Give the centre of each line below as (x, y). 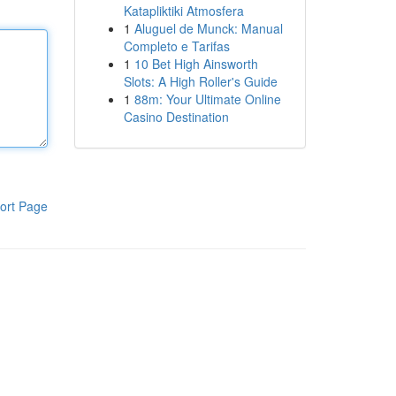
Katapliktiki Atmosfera (183, 11)
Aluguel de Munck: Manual (208, 28)
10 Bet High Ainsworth (196, 64)
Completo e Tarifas (176, 46)
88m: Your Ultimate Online (207, 99)
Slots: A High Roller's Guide (200, 81)
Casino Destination (176, 117)
